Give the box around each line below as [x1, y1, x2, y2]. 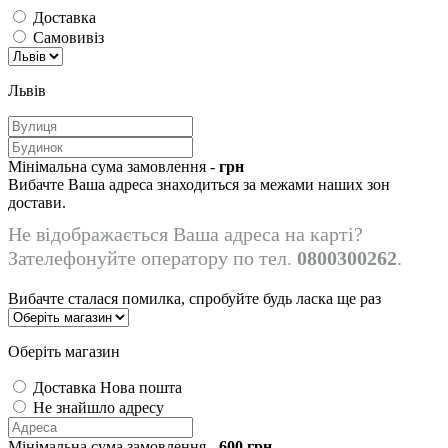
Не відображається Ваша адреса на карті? [8, 222, 363, 245]
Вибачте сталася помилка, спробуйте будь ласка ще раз [8, 289, 381, 307]
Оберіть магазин [8, 342, 120, 360]
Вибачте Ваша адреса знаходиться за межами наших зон [8, 175, 390, 193]
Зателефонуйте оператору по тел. [8, 246, 297, 269]
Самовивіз [33, 28, 104, 46]
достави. [8, 193, 66, 211]
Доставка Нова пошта [33, 378, 182, 396]
